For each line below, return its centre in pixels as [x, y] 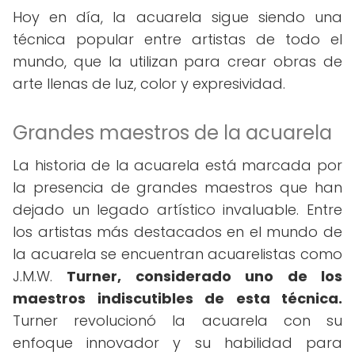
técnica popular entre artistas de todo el [177, 39]
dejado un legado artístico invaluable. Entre [177, 210]
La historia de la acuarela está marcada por [177, 165]
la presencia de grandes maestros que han [177, 187]
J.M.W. [40, 276]
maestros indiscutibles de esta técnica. [177, 298]
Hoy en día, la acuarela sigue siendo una [177, 17]
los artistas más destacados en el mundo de [177, 232]
